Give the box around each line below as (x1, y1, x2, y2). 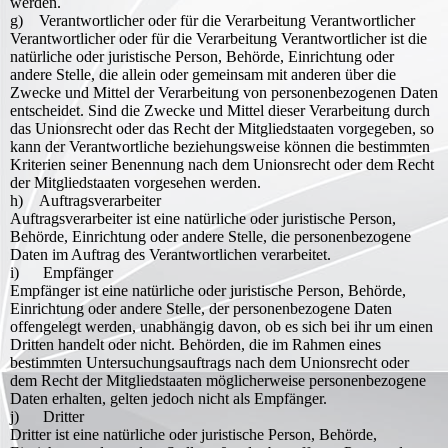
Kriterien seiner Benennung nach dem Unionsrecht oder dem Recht (10, 156, 434, 173)
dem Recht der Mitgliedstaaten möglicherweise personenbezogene (10, 372, 426, 389)
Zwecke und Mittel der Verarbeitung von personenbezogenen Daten (10, 84, 438, 101)
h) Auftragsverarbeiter (10, 192, 161, 209)
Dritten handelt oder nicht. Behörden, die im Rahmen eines (10, 336, 381, 353)
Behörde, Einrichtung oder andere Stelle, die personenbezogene (10, 228, 411, 245)
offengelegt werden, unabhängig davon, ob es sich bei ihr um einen (10, 318, 433, 335)
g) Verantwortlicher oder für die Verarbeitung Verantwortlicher (10, 12, 415, 29)
